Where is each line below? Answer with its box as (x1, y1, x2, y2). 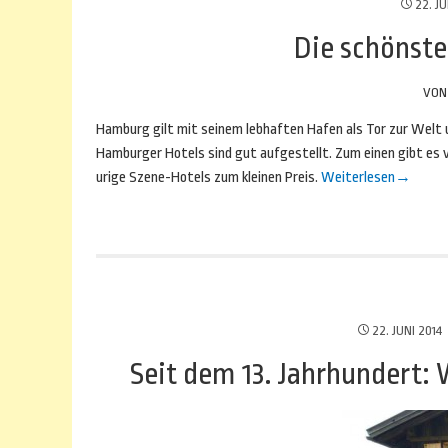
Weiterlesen (321, 169, 395, 186)
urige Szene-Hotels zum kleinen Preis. (96, 169, 321, 186)
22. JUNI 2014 (372, 323, 442, 338)
